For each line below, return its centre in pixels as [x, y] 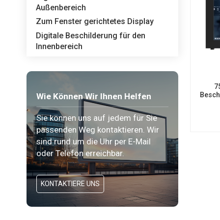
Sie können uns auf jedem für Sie [96, 118]
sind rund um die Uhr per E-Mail [93, 142]
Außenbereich [61, 7]
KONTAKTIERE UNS [70, 183]
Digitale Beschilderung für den [91, 35]
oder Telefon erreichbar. [80, 153]
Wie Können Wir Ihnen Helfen [94, 96]
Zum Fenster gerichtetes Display [95, 22]
